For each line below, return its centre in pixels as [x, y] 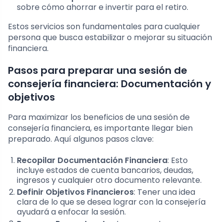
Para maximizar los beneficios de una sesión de [99, 117]
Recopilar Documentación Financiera [92, 161]
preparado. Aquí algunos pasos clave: [81, 139]
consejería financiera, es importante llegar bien [100, 128]
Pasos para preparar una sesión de [98, 71]
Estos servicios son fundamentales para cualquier [104, 27]
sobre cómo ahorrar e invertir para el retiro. [103, 7]
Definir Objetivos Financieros [75, 192]
